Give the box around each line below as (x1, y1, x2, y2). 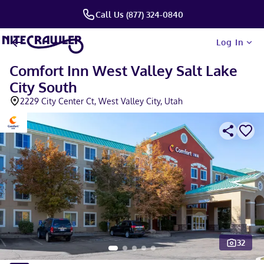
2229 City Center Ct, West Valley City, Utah (20, 96, 183, 106)
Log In (216, 37, 244, 47)
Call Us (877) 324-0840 (95, 9, 183, 19)
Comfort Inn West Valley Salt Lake (9, 61, 237, 80)
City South (9, 78, 77, 96)
